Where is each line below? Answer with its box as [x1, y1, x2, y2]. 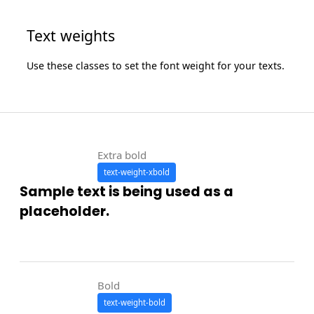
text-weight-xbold [103, 167, 170, 178]
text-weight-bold [103, 296, 165, 308]
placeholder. [20, 202, 110, 221]
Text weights [27, 25, 116, 46]
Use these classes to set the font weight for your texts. [27, 58, 285, 72]
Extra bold [97, 148, 146, 163]
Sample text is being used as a [20, 182, 234, 202]
